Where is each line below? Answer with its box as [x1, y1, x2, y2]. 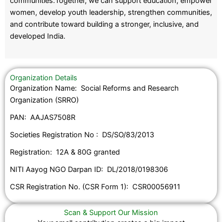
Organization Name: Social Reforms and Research [10, 84, 179, 93]
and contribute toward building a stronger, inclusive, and [10, 20, 199, 29]
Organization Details [10, 73, 77, 83]
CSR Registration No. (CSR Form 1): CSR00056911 [10, 182, 180, 192]
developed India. [10, 32, 65, 41]
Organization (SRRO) [10, 96, 79, 105]
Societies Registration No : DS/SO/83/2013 [10, 130, 154, 140]
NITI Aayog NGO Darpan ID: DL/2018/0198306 [10, 165, 168, 174]
